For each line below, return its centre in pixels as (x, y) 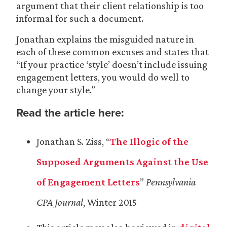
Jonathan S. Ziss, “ (73, 141)
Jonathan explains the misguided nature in (105, 39)
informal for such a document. (80, 18)
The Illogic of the (149, 141)
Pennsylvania (171, 182)
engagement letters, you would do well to (103, 77)
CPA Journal (60, 202)
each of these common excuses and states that (112, 52)
